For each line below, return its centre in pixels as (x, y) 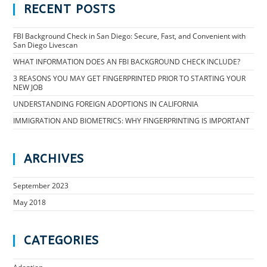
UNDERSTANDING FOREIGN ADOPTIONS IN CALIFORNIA (106, 104)
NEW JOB (28, 87)
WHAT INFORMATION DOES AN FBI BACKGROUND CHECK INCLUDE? (127, 62)
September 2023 (41, 186)
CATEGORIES (62, 240)
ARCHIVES (54, 159)
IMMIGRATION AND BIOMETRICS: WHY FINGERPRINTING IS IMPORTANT (132, 121)
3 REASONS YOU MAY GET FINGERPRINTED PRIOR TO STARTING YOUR (130, 78)
